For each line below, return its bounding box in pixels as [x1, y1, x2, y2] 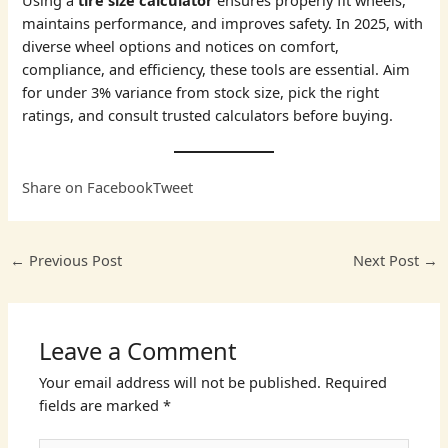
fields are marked [39, 395, 164, 415]
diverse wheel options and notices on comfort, [22, 36, 340, 57]
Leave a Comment [39, 335, 238, 367]
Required [325, 372, 388, 392]
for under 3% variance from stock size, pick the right [22, 82, 380, 103]
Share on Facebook [22, 177, 154, 198]
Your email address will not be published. [39, 372, 322, 392]
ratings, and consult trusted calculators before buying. [22, 105, 394, 126]
